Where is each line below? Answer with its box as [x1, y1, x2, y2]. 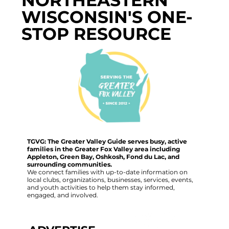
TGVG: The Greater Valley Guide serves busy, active [27, 137, 187, 145]
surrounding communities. [27, 160, 113, 168]
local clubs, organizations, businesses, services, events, [27, 175, 193, 184]
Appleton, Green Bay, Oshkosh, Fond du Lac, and [27, 152, 179, 161]
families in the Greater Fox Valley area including [27, 145, 180, 153]
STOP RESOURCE [21, 23, 172, 44]
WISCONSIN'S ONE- [21, 6, 193, 27]
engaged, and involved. [27, 191, 98, 199]
